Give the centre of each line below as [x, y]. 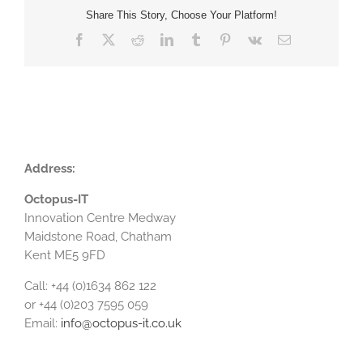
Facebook [110, 38]
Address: [50, 168]
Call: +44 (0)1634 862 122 [90, 286]
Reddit [160, 38]
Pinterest [252, 38]
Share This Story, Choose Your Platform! [181, 15]
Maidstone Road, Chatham [98, 236]
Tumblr [220, 38]
